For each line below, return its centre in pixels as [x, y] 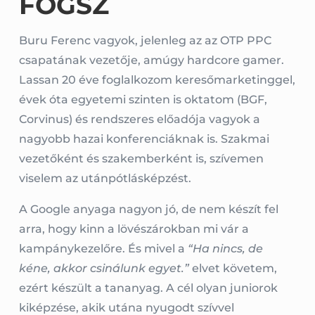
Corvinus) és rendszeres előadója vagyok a [139, 120]
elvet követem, [233, 269]
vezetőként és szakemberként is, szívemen [141, 159]
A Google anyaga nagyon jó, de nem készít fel [148, 210]
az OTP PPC [238, 41]
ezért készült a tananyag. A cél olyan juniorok [148, 288]
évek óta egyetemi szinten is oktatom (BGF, [143, 100]
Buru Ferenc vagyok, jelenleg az [111, 41]
